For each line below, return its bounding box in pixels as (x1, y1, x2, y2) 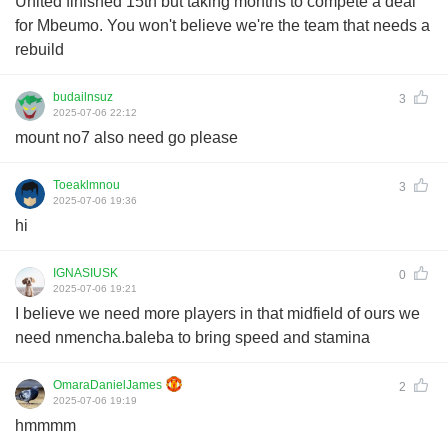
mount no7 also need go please (15, 128, 238, 146)
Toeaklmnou (53, 177, 120, 192)
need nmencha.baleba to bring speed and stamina (15, 328, 370, 346)
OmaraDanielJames (53, 377, 162, 392)
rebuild (15, 40, 64, 58)
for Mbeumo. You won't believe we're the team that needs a (15, 16, 430, 34)
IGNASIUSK (53, 265, 118, 280)
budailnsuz (53, 89, 113, 104)
